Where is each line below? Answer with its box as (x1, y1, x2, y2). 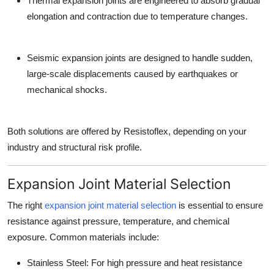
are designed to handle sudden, (126, 53, 253, 64)
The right (7, 200, 42, 211)
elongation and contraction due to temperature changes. (27, 11, 248, 22)
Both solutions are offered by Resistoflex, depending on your (7, 126, 246, 137)
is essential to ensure (176, 200, 263, 211)
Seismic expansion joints (27, 53, 126, 64)
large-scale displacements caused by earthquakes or (27, 68, 238, 80)
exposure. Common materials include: (7, 232, 159, 243)
